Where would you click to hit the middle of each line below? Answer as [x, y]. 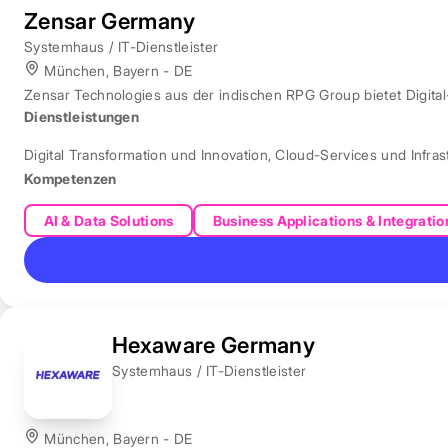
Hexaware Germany [214, 344]
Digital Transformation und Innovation [146, 154]
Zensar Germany [110, 20]
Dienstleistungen [82, 116]
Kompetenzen [70, 178]
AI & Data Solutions [108, 220]
